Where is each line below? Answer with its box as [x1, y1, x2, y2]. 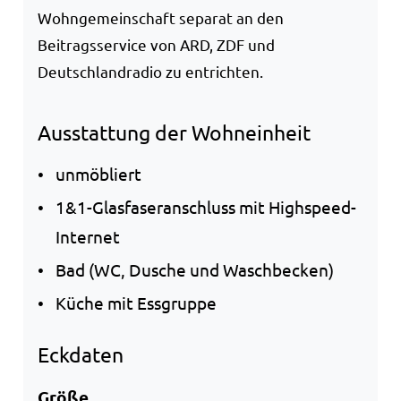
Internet [55, 226, 120, 248]
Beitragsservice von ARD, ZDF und [38, 34, 275, 54]
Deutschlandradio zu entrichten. [38, 61, 263, 81]
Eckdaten [38, 341, 124, 368]
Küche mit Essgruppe [55, 292, 217, 314]
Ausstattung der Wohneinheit [38, 118, 311, 145]
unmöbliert [55, 163, 141, 185]
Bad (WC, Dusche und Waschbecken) [55, 259, 334, 281]
